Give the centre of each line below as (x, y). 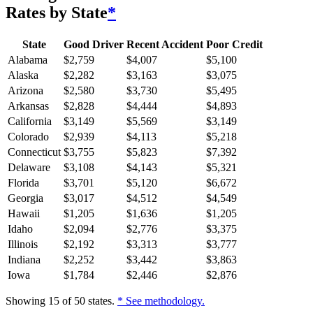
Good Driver (94, 45)
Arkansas (28, 106)
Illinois (23, 245)
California (30, 122)
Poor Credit (234, 45)
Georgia (26, 198)
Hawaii (24, 214)
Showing (26, 301)
